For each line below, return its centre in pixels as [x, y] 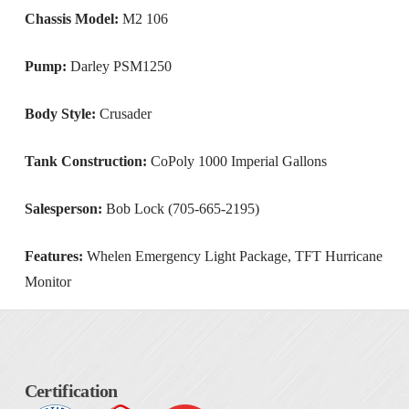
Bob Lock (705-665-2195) [180, 208]
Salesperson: [63, 208]
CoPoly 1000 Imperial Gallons [236, 161]
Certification [71, 390]
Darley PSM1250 [121, 66]
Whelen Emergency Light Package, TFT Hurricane [234, 256]
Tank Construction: [85, 161]
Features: [55, 256]
